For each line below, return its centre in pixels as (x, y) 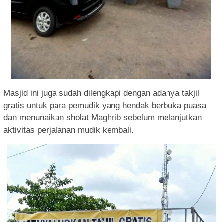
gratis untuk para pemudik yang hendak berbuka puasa (105, 105)
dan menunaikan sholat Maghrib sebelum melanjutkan (103, 117)
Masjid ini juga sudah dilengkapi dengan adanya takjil (101, 93)
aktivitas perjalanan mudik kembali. (69, 130)
